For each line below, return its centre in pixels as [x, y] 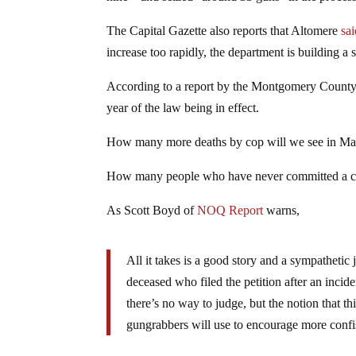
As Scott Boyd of [152, 210]
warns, [282, 210]
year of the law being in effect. [183, 107]
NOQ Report [230, 210]
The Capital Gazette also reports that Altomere [224, 30]
